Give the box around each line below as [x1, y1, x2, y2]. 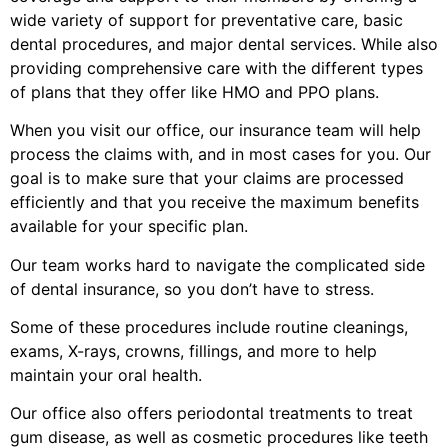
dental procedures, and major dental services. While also [10, 33, 438, 54]
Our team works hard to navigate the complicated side [10, 254, 425, 275]
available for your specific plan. [10, 216, 253, 237]
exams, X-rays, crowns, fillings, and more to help [10, 341, 377, 362]
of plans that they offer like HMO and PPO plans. [10, 81, 384, 102]
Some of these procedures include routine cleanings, [10, 317, 408, 338]
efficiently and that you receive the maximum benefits [10, 192, 419, 213]
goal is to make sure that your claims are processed [10, 168, 404, 189]
